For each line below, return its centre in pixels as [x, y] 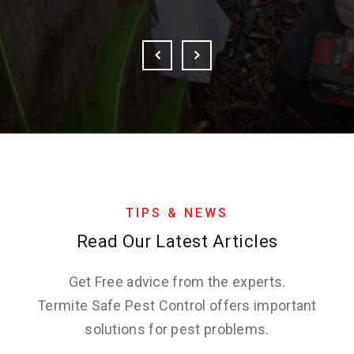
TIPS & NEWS [177, 213]
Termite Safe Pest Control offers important [177, 305]
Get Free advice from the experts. [177, 281]
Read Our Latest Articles [177, 241]
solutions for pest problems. [177, 329]
